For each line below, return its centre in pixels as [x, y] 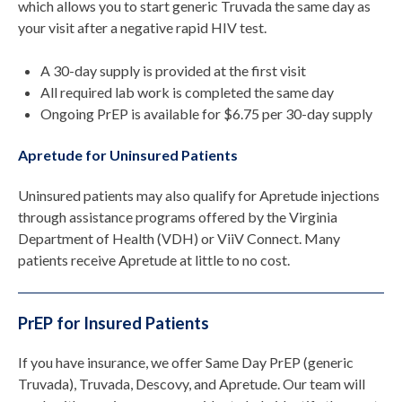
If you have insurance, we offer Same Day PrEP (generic [186, 363]
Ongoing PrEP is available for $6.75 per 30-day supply [206, 114]
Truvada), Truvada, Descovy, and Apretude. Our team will [192, 384]
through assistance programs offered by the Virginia [178, 216]
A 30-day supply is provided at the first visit [173, 71]
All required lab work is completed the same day [187, 92]
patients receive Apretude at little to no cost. [154, 259]
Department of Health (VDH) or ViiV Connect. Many [179, 238]
